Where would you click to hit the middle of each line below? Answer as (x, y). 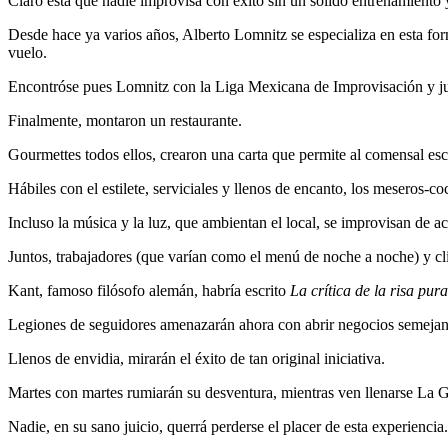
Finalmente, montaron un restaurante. (125, 121)
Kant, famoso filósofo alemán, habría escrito (149, 291)
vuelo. (27, 53)
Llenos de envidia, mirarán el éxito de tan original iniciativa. (196, 359)
